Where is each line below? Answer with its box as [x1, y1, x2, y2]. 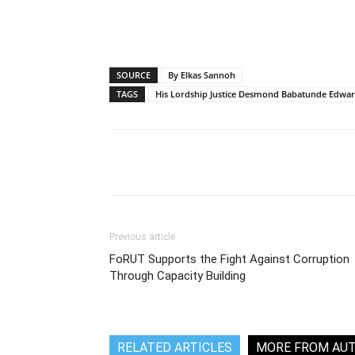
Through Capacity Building [109, 269, 246, 283]
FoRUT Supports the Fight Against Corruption [109, 252, 349, 266]
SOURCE [116, 69, 151, 81]
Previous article [109, 231, 175, 242]
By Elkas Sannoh [168, 69, 235, 81]
